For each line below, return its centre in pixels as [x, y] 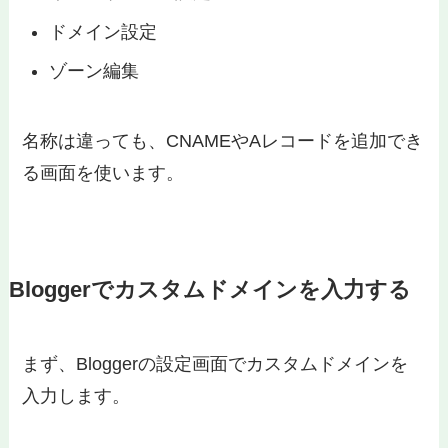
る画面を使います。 [103, 172]
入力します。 [76, 395]
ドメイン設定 [103, 31]
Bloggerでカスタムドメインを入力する [209, 289]
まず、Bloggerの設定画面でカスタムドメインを [215, 363]
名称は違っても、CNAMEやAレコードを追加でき [223, 140]
